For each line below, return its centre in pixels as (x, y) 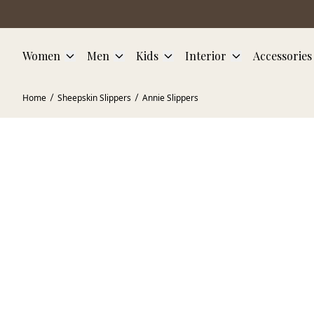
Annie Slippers (170, 98)
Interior (206, 56)
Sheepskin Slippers (94, 98)
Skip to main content (50, 9)
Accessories (282, 56)
